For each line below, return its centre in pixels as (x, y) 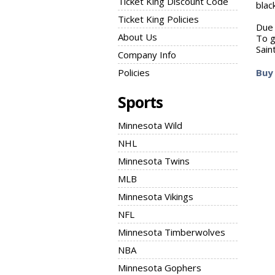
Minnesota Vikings (156, 196)
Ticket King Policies (158, 19)
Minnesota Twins (154, 161)
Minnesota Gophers (160, 268)
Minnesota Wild (150, 125)
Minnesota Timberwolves (172, 232)
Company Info (147, 55)
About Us (137, 37)
